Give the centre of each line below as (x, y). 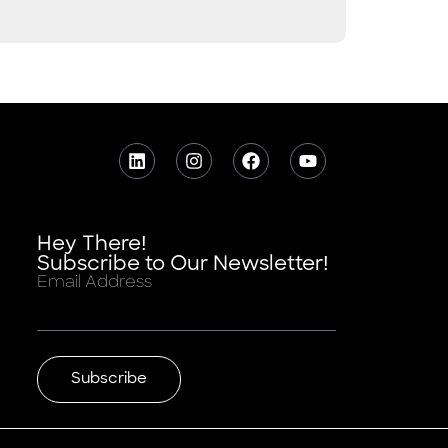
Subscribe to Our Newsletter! (182, 264)
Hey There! (91, 244)
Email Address (94, 282)
